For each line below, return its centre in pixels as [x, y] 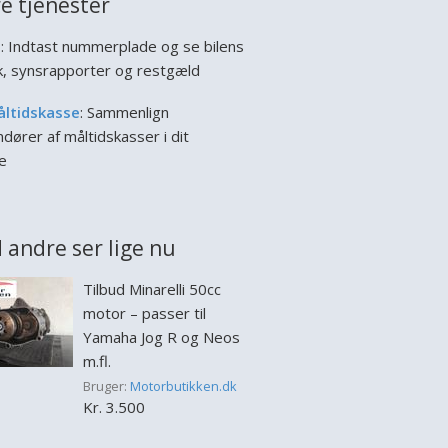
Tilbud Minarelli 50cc [151, 289]
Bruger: [106, 386]
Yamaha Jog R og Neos [161, 337]
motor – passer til [144, 313]
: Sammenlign [124, 112]
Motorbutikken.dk [183, 386]
